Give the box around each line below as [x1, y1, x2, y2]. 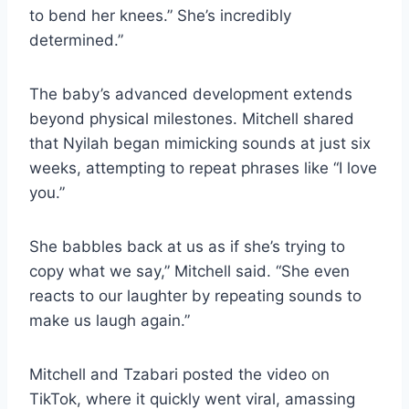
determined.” [29, 30, 123, 49]
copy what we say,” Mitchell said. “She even [29, 261, 350, 280]
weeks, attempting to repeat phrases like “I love [29, 158, 377, 177]
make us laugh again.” [29, 310, 190, 330]
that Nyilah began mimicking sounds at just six [29, 133, 371, 152]
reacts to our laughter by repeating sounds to [29, 286, 362, 305]
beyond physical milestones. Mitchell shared [29, 109, 354, 128]
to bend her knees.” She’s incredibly [29, 5, 291, 25]
